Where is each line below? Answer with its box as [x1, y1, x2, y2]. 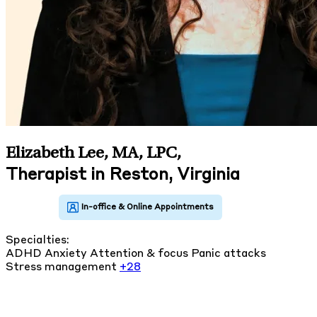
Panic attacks [191, 248, 266, 260]
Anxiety [45, 248, 90, 260]
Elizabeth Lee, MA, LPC [6, 145, 177, 163]
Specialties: [6, 234, 69, 246]
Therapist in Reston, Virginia [6, 166, 240, 184]
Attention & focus [90, 248, 191, 260]
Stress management [6, 261, 120, 273]
